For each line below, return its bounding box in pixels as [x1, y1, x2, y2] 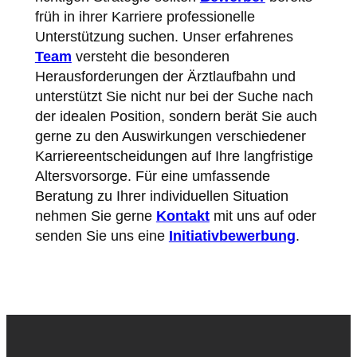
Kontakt [155, 208, 210, 225]
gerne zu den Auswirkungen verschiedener [34, 128, 306, 145]
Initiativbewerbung [168, 228, 296, 245]
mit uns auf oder [209, 208, 316, 225]
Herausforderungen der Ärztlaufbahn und [34, 69, 296, 85]
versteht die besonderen [71, 49, 229, 65]
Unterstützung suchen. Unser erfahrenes [34, 29, 293, 45]
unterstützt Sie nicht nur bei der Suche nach [34, 88, 313, 105]
